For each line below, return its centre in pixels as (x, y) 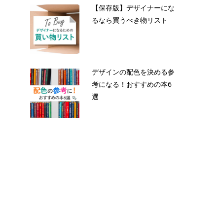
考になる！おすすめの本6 (132, 84)
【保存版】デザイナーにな (133, 7)
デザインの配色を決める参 (133, 72)
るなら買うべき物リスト (130, 20)
